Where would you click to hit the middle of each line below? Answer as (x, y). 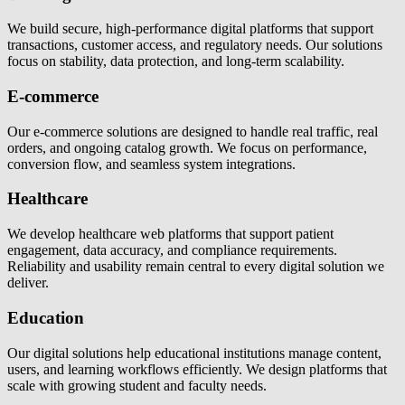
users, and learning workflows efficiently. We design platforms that (197, 369)
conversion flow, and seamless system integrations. (151, 164)
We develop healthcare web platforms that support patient (170, 234)
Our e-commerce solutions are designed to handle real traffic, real (193, 131)
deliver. (28, 283)
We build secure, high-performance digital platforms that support (190, 29)
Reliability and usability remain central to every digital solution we (196, 267)
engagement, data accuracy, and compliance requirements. (172, 250)
